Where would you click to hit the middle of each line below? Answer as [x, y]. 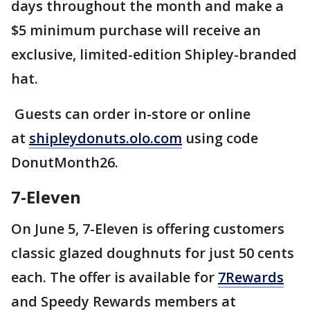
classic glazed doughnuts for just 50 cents [153, 253]
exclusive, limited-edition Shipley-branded [154, 54]
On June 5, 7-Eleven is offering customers [148, 228]
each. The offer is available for [115, 277]
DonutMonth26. [65, 162]
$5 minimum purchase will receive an [136, 30]
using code [220, 138]
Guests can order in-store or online [131, 113]
